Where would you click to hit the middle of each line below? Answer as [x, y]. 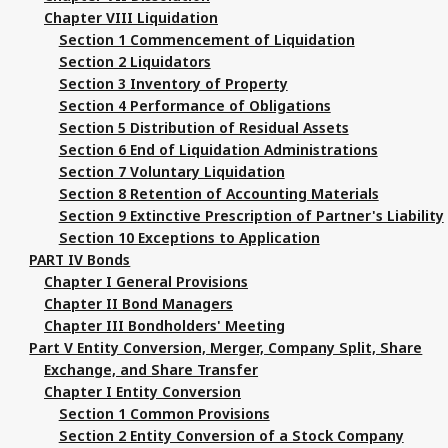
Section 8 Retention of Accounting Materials [218, 193]
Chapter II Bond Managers [138, 303]
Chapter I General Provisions [146, 281]
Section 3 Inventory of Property [173, 83]
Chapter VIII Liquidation [131, 17]
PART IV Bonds [80, 259]
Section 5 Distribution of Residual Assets [203, 127]
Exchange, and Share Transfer [151, 369]
